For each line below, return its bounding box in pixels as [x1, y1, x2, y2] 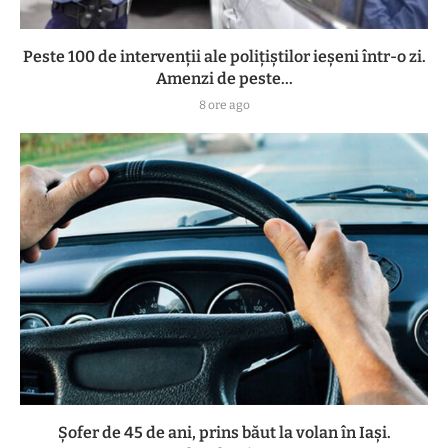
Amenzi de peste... [155, 68, 293, 88]
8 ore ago [198, 97, 250, 112]
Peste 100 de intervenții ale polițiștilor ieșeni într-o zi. [22, 46, 426, 66]
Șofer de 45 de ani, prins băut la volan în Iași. [57, 422, 391, 442]
